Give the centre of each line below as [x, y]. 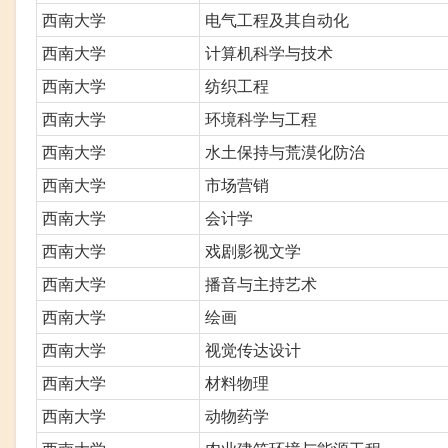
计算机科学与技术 [269, 52]
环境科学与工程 [261, 118]
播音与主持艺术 [261, 283]
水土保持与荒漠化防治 [285, 151]
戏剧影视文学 [253, 250]
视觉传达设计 [253, 349]
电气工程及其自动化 [277, 19]
